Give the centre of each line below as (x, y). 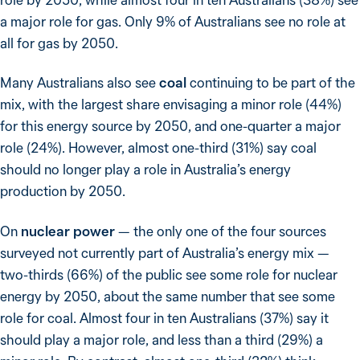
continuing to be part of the (271, 83)
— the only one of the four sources (221, 231)
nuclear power (68, 231)
